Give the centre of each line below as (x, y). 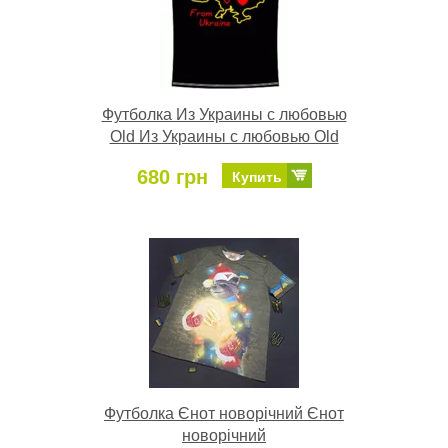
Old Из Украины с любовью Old (224, 137)
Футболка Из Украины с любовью (224, 115)
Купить (256, 177)
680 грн (172, 177)
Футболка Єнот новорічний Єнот (224, 414)
